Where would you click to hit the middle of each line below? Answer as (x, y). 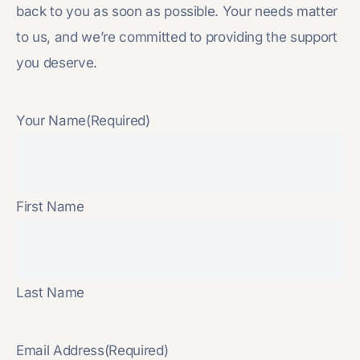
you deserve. (57, 62)
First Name (50, 206)
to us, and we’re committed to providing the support (177, 37)
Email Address (60, 350)
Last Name (50, 292)
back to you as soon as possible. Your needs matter (177, 11)
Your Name (51, 120)
